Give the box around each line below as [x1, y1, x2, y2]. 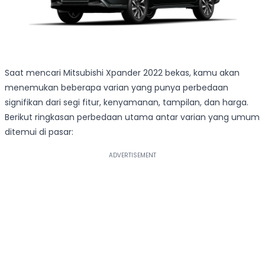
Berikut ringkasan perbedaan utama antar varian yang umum [5, 111, 260, 124]
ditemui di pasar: [5, 126, 73, 138]
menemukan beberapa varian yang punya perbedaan [5, 82, 228, 94]
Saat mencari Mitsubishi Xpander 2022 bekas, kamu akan [5, 67, 240, 79]
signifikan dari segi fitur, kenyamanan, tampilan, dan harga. [5, 96, 248, 109]
